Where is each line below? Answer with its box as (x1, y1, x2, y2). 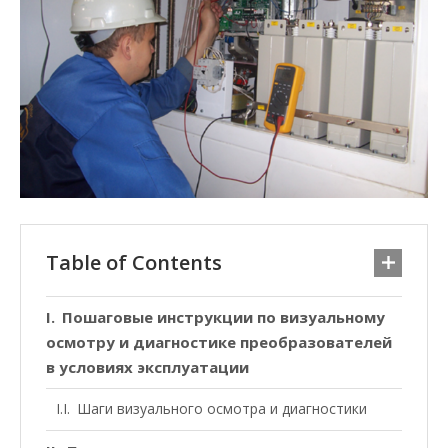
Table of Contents (46, 249, 222, 277)
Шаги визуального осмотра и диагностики (76, 399, 367, 419)
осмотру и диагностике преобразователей (46, 332, 392, 353)
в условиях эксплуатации (46, 357, 249, 378)
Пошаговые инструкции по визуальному (62, 307, 385, 328)
